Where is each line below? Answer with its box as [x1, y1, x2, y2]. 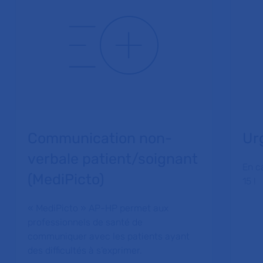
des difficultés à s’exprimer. [28, 245, 143, 256]
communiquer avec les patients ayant [28, 231, 190, 242]
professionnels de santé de [28, 217, 143, 228]
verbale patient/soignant [28, 150, 198, 167]
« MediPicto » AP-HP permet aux [28, 203, 169, 214]
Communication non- [28, 130, 173, 147]
